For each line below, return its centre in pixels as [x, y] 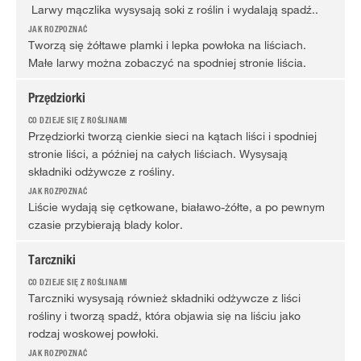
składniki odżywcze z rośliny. [102, 172]
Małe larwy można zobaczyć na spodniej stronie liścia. [167, 63]
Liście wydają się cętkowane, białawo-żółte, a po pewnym [176, 207]
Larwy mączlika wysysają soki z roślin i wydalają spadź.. [173, 10]
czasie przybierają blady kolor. [106, 225]
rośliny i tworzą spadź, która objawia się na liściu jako [164, 316]
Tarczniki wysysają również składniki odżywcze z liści [164, 298]
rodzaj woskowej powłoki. [93, 334]
